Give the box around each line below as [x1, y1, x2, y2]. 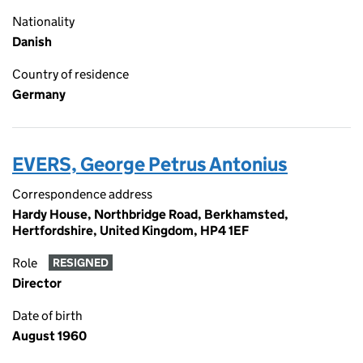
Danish [12, 34, 52, 49]
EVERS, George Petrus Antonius [12, 152, 288, 176]
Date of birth [12, 308, 83, 323]
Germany [12, 87, 66, 102]
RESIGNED [52, 255, 109, 271]
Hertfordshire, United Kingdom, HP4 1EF [12, 223, 249, 238]
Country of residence [12, 66, 129, 82]
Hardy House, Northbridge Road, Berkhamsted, [12, 207, 288, 222]
